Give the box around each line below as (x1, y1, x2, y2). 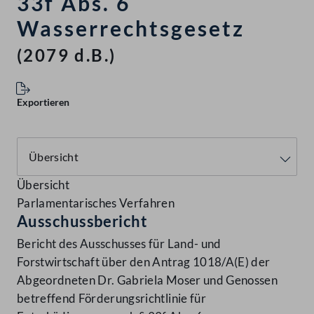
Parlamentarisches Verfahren (17, 196, 175, 211)
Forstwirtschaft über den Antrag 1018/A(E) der (17, 254, 271, 270)
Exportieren (17, 96, 69, 109)
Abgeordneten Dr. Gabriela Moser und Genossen (17, 273, 278, 288)
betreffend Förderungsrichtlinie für (17, 291, 206, 306)
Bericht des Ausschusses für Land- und (17, 236, 221, 252)
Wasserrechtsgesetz (17, 15, 245, 41)
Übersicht (17, 177, 70, 193)
